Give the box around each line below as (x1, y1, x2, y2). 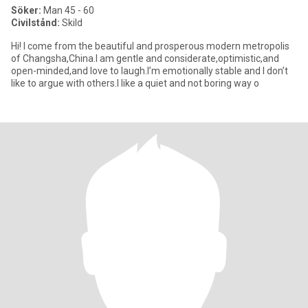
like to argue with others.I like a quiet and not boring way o (11, 78, 259, 89)
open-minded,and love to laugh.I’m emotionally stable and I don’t (11, 65, 288, 76)
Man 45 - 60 (41, 5, 94, 16)
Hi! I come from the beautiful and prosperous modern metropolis (11, 41, 289, 52)
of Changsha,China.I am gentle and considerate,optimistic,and (11, 53, 279, 64)
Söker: (11, 5, 41, 16)
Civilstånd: (11, 17, 60, 28)
